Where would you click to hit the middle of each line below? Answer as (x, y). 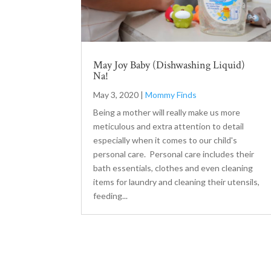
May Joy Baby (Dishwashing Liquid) (169, 65)
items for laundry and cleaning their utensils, (177, 181)
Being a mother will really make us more (167, 112)
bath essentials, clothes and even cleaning (173, 168)
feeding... (111, 195)
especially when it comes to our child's (165, 140)
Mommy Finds (171, 94)
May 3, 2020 (116, 94)
